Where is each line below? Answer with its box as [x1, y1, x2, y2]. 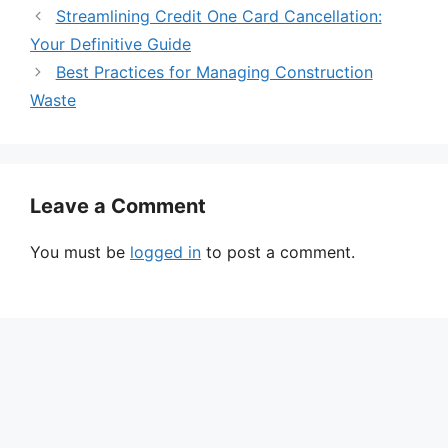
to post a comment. [201, 241, 355, 262]
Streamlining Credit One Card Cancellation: [55, 5, 382, 26]
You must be [30, 241, 130, 262]
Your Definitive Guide [30, 33, 191, 54]
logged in [130, 241, 201, 262]
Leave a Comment [30, 193, 206, 218]
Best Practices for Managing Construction [55, 61, 373, 82]
